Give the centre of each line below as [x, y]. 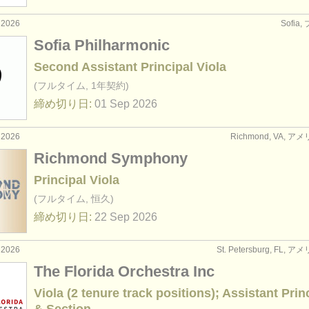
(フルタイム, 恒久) [74, 199]
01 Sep [112, 104]
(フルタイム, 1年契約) [81, 86]
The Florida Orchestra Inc [124, 271]
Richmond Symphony [111, 158]
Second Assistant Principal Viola [130, 67]
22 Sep [112, 217]
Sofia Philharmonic [102, 45]
